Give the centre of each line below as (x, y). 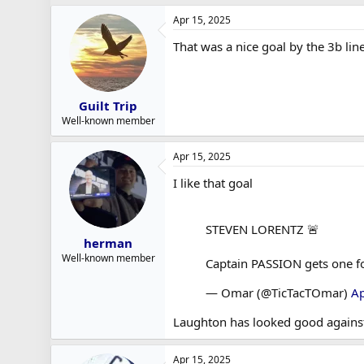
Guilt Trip (108, 106)
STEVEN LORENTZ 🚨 (262, 229)
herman (108, 243)
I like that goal (213, 183)
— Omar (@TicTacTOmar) (278, 292)
